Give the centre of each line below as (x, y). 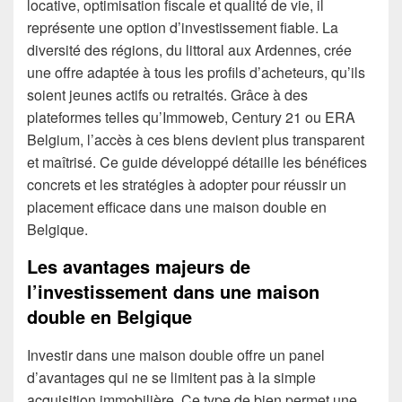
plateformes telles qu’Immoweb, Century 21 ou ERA (191, 117)
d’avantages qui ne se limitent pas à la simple (171, 378)
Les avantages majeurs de (139, 266)
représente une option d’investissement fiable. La (183, 27)
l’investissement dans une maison (173, 291)
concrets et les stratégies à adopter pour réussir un (187, 184)
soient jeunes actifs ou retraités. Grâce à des (167, 95)
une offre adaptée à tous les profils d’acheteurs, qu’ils (196, 72)
